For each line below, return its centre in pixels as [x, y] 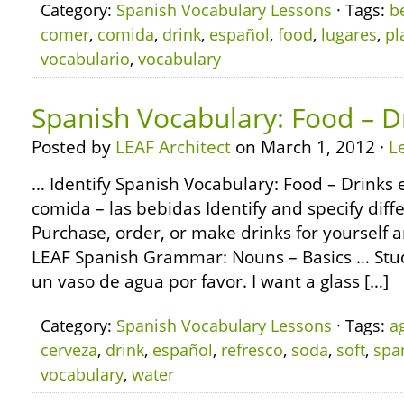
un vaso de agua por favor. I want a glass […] [210, 281]
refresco [252, 350]
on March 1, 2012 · [310, 147]
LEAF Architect [173, 147]
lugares [349, 34]
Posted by [73, 147]
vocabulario [85, 59]
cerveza [69, 350]
